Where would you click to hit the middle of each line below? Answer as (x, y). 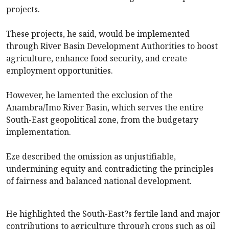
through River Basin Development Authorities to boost (112, 46)
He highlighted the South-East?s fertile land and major (113, 214)
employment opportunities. (60, 71)
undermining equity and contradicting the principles (110, 169)
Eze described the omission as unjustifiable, (91, 157)
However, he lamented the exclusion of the (89, 95)
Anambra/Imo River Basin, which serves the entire (105, 108)
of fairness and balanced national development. (99, 181)
